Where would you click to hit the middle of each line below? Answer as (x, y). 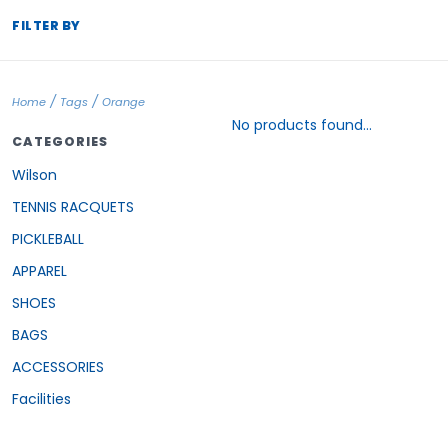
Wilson (34, 174)
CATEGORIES (60, 141)
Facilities (41, 398)
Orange (123, 102)
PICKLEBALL (48, 238)
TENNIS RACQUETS (73, 206)
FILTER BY (46, 25)
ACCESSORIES (58, 366)
